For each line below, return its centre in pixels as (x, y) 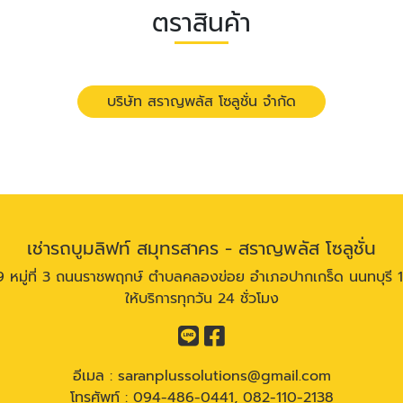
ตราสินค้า (201, 23)
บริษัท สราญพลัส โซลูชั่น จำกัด (201, 102)
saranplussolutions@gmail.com (224, 376)
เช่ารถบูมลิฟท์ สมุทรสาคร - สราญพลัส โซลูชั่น (201, 249)
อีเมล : (95, 376)
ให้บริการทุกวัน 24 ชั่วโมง (201, 299)
